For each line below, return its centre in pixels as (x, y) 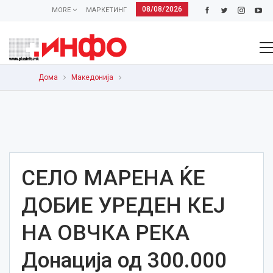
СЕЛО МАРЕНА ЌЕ (113, 178)
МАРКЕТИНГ (106, 10)
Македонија (92, 77)
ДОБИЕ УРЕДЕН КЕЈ (123, 206)
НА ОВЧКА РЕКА (105, 233)
